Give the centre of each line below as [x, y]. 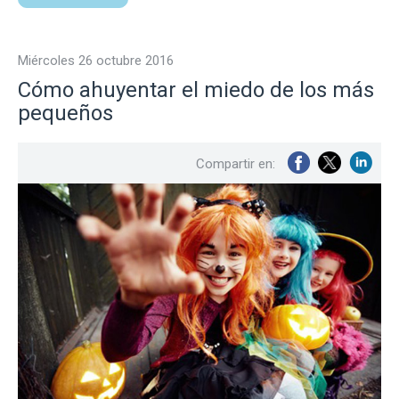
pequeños [65, 113]
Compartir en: [236, 163]
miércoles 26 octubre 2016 [101, 60]
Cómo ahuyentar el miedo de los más [196, 90]
